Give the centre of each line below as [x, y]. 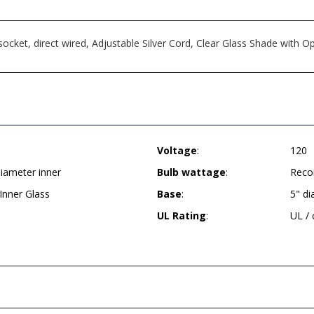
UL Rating [182, 216]
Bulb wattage [191, 172]
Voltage [177, 150]
